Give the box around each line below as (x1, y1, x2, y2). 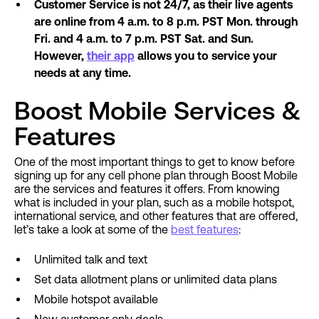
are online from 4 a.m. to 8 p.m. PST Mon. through (34, 15, 298, 28)
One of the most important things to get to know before (14, 155, 295, 169)
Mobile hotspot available (34, 293, 158, 306)
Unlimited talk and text (34, 253, 147, 266)
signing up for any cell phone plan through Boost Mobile (14, 169, 298, 182)
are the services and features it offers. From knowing (14, 182, 280, 196)
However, (34, 49, 87, 63)
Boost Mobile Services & (14, 96, 301, 126)
